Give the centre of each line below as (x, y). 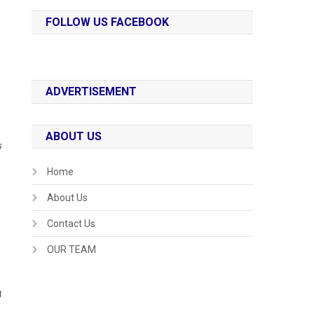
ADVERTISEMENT (91, 92)
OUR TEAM (72, 250)
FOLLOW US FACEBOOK (108, 22)
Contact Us (71, 224)
